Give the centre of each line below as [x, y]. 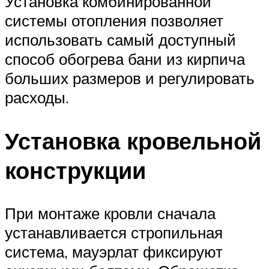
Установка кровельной [133, 141]
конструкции [75, 170]
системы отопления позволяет [114, 20]
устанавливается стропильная [114, 233]
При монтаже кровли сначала [110, 213]
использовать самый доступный [120, 39]
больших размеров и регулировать [130, 78]
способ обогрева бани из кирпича [125, 59]
